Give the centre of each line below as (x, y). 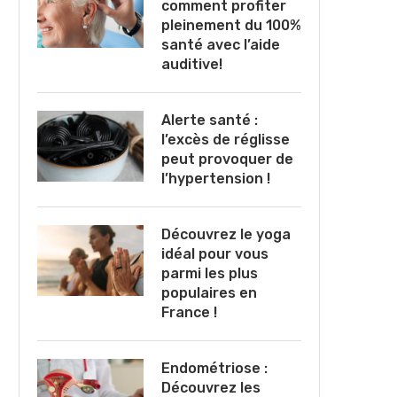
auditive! (192, 64)
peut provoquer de (227, 159)
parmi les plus (210, 273)
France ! (189, 312)
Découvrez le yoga (226, 234)
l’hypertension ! (216, 178)
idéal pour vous (215, 253)
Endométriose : (214, 368)
